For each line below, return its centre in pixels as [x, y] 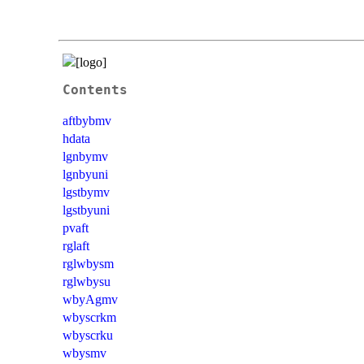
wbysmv [84, 353]
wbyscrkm [89, 317]
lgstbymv [86, 192]
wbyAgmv [90, 299]
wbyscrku [88, 335]
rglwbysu [87, 281]
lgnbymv [85, 156]
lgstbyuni [86, 210]
